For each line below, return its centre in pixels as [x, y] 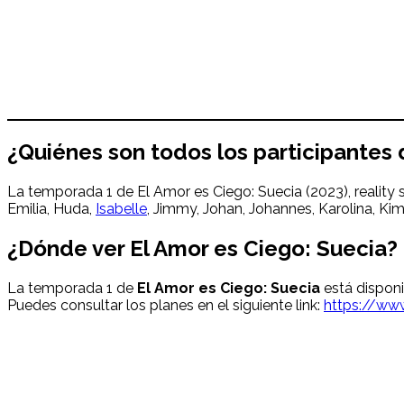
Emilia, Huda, [51, 209]
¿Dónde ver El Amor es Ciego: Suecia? [202, 249]
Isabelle [121, 209]
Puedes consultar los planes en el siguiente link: [165, 306]
